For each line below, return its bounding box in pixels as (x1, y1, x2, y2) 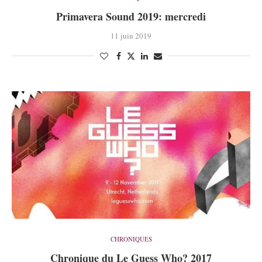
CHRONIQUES (110, 234, 152, 243)
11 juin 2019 (111, 30, 151, 41)
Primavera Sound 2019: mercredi (56, 8, 206, 24)
